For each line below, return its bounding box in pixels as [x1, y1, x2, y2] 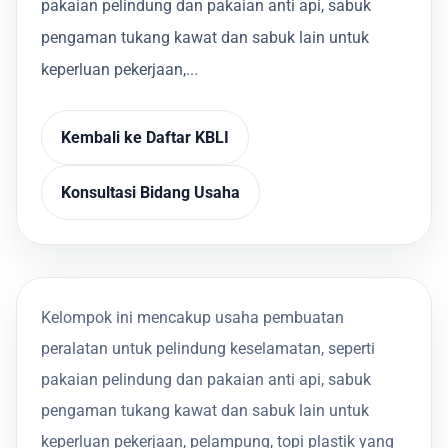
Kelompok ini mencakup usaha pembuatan [41, 307, 344, 327]
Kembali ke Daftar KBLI [61, 127, 230, 147]
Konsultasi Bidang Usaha [61, 182, 241, 202]
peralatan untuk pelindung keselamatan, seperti [41, 338, 375, 358]
